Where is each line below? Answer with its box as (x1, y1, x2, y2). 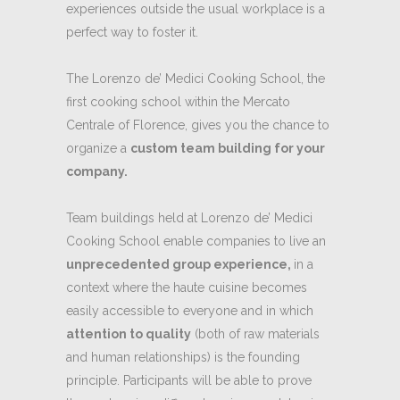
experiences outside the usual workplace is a (66, 2, 325, 17)
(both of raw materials (191, 327, 320, 342)
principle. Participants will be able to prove (66, 373, 312, 388)
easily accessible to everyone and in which (66, 304, 313, 319)
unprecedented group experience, (66, 257, 294, 272)
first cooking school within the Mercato (66, 95, 290, 110)
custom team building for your (130, 141, 325, 156)
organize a (66, 141, 130, 156)
